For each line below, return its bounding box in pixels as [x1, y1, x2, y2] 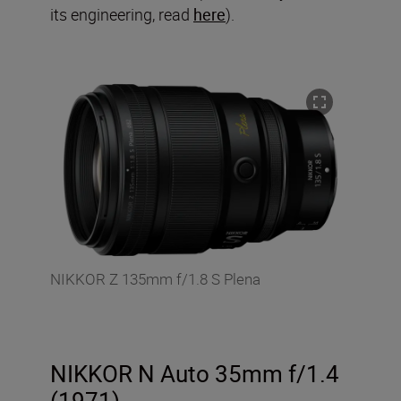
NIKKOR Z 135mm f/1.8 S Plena [50, 269, 260, 290]
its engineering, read [50, 3, 193, 25]
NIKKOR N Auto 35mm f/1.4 [50, 358, 339, 390]
